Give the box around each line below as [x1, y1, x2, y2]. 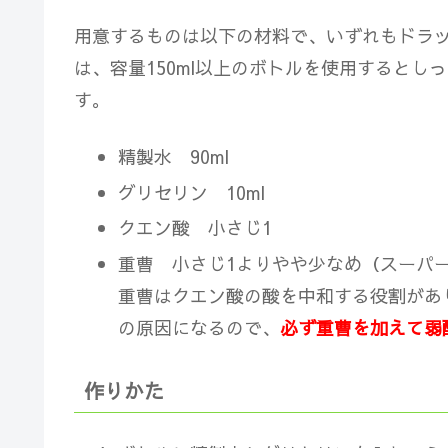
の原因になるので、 [117, 314, 280, 340]
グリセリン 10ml [117, 179, 265, 205]
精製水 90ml [117, 144, 229, 170]
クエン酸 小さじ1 [117, 215, 272, 241]
